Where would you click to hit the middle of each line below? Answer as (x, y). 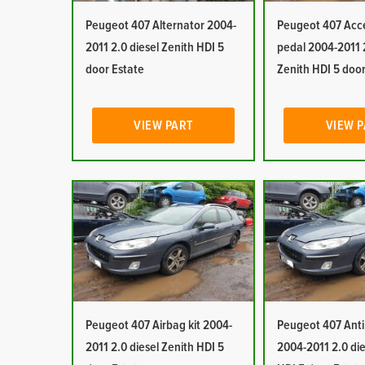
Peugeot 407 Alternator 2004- (161, 25)
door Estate (114, 69)
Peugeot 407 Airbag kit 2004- (158, 325)
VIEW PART (163, 125)
